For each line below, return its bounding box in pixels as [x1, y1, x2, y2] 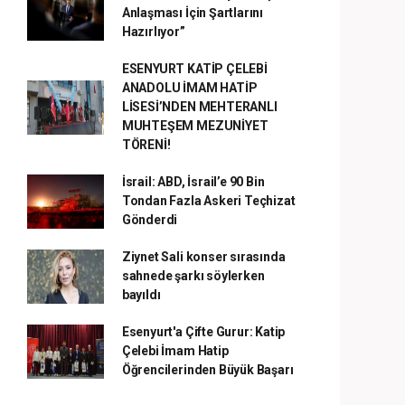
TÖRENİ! [121, 137, 171, 152]
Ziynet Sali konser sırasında [121, 250, 286, 264]
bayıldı [121, 287, 161, 302]
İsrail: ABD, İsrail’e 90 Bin [121, 174, 265, 189]
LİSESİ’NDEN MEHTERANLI [121, 99, 278, 114]
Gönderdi [121, 212, 178, 227]
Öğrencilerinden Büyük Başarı [121, 363, 294, 377]
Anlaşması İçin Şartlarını [121, 5, 264, 20]
